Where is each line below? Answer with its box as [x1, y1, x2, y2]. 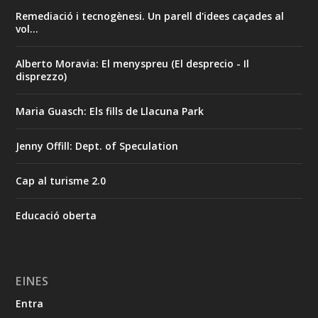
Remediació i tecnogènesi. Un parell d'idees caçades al [16, 9, 285, 23]
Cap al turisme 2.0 [16, 173, 106, 187]
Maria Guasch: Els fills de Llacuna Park [16, 104, 204, 118]
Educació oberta [16, 208, 97, 222]
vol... [16, 21, 39, 35]
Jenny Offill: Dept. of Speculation [16, 138, 179, 153]
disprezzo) [16, 69, 67, 83]
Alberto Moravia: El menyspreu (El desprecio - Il [16, 56, 250, 70]
